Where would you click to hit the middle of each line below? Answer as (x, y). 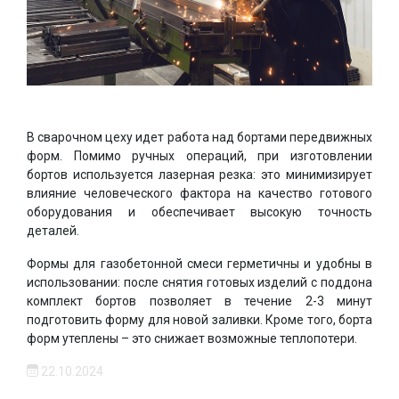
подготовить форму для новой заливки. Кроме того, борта (199, 319)
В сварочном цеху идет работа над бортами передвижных (199, 137)
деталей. (54, 230)
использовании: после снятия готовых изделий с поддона (199, 282)
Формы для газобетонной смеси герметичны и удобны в (199, 263)
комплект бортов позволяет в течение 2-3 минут (199, 301)
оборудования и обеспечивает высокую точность (199, 212)
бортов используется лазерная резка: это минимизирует (199, 174)
